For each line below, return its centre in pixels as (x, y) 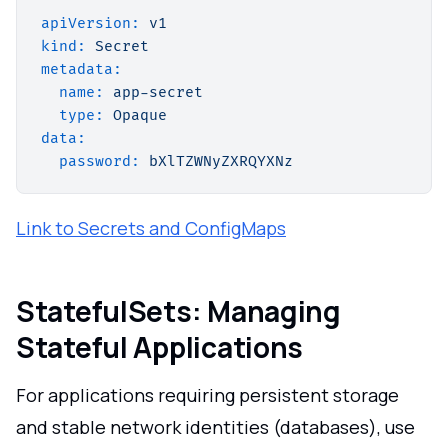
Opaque (140, 115)
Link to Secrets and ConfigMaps (151, 227)
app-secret (158, 92)
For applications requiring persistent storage (207, 394)
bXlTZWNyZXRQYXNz (221, 161)
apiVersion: (90, 23)
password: (99, 161)
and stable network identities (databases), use (215, 426)
